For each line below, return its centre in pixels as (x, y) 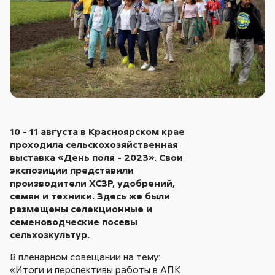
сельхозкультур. (50, 234)
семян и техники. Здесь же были (90, 196)
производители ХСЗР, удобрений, (93, 183)
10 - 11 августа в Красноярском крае (98, 131)
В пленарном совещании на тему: (85, 257)
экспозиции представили (72, 170)
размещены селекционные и (81, 208)
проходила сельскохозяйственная (94, 144)
